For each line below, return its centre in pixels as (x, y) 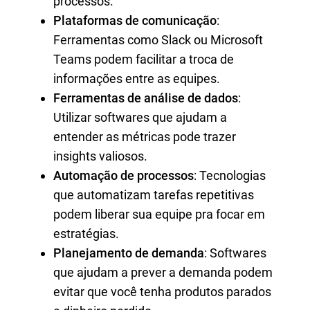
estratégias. (86, 234)
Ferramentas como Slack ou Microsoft (158, 40)
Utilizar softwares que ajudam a (140, 117)
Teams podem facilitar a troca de (144, 59)
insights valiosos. (100, 156)
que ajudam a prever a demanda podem (163, 272)
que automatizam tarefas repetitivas (154, 195)
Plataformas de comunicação (135, 20)
